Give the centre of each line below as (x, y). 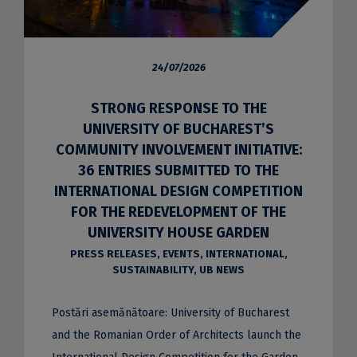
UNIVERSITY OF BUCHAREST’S (178, 129)
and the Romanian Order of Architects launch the (176, 335)
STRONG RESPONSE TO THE (178, 108)
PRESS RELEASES (113, 253)
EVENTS (181, 253)
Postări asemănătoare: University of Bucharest (170, 312)
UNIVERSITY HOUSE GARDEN (178, 232)
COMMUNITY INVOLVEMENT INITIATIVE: (178, 149)
